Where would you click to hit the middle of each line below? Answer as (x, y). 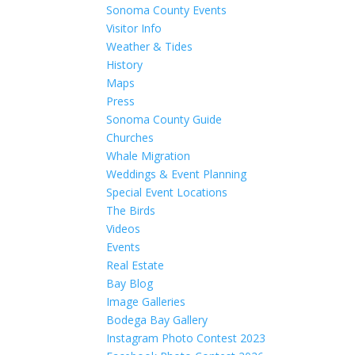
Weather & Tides (150, 46)
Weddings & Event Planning (177, 174)
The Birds (131, 210)
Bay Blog (130, 283)
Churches (130, 137)
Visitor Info (134, 28)
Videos (124, 229)
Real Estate (136, 265)
